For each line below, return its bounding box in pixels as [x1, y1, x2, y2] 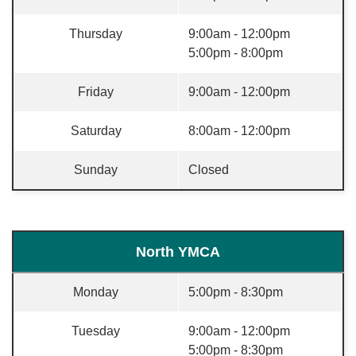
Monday [73, 285, 118, 299]
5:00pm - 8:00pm [188, 46, 286, 60]
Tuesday [72, 324, 120, 338]
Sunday [74, 163, 118, 176]
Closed [188, 163, 229, 176]
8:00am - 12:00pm [188, 124, 293, 137]
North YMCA [136, 244, 220, 260]
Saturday [70, 124, 122, 137]
